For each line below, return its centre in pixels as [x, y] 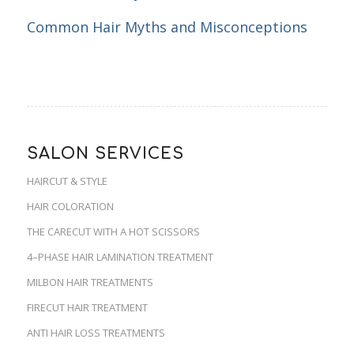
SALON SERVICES [105, 154]
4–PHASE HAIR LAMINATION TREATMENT [120, 257]
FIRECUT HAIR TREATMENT [87, 308]
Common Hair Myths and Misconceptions [167, 26]
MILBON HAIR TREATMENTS [90, 282]
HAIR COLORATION [70, 207]
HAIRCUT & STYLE [67, 181]
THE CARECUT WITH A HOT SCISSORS [113, 232]
